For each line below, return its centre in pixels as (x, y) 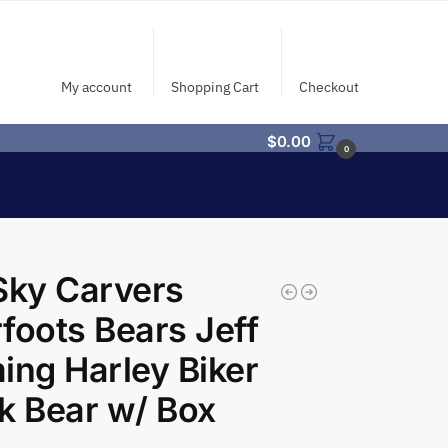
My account (96, 87)
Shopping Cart (215, 87)
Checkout (328, 87)
